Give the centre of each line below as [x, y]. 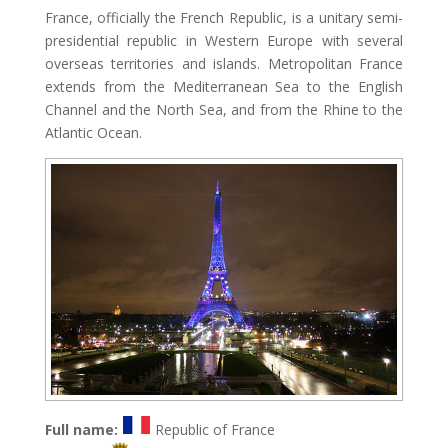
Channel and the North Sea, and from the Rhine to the [224, 109]
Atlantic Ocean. [93, 132]
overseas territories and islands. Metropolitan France [224, 63]
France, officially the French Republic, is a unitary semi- [224, 17]
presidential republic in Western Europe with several [224, 40]
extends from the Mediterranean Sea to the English [224, 86]
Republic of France [212, 429]
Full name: [81, 429]
